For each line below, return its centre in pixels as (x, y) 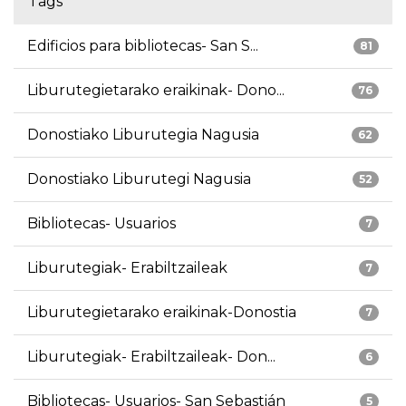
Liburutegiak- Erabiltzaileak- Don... (151, 357)
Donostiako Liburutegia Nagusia (143, 135)
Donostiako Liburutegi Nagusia (139, 179)
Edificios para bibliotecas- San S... (143, 46)
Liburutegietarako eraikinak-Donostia (162, 313)
